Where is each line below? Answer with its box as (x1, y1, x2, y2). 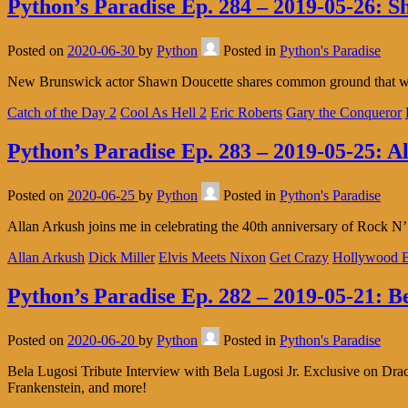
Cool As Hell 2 (120, 105, 207, 121)
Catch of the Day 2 (7, 105, 117, 121)
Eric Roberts (210, 105, 282, 121)
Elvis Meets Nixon (158, 249, 266, 265)
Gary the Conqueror (286, 105, 402, 121)
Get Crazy (270, 249, 329, 265)
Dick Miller (88, 249, 155, 265)
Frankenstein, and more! (7, 379, 147, 395)
